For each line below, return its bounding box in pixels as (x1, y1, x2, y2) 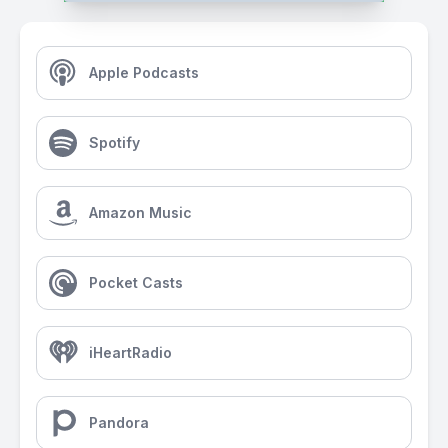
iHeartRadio (89, 344, 172, 361)
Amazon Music (89, 204, 192, 221)
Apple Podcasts (89, 64, 199, 81)
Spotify (89, 134, 140, 151)
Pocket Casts (89, 274, 183, 291)
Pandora (89, 414, 149, 431)
